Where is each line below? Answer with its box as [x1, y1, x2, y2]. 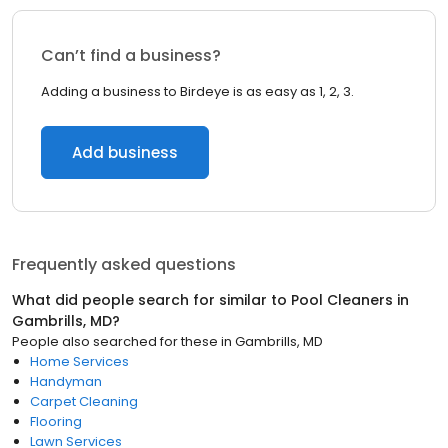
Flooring [30, 412, 82, 431]
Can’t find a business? [41, 44, 221, 67]
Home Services [30, 352, 129, 371]
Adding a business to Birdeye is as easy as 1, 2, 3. [41, 82, 354, 101]
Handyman [30, 372, 102, 391]
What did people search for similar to [12, 290, 291, 310]
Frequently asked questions [12, 253, 236, 276]
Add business [72, 142, 178, 163]
